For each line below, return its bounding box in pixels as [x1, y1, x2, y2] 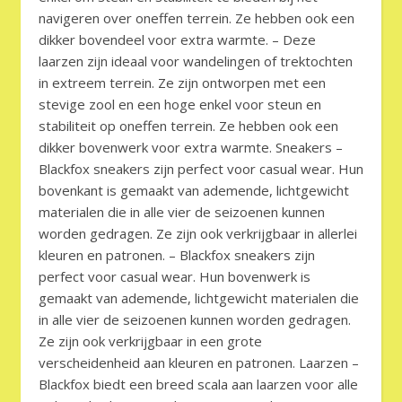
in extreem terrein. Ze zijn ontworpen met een [39, 74, 326, 92]
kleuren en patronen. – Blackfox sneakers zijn [39, 246, 315, 265]
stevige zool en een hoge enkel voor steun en [39, 95, 321, 114]
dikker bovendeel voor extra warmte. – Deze [39, 31, 316, 49]
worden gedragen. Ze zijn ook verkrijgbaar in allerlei [39, 224, 357, 243]
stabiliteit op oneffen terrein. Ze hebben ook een [39, 117, 338, 135]
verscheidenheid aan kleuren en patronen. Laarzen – [39, 354, 359, 372]
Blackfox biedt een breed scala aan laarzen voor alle [39, 375, 358, 394]
